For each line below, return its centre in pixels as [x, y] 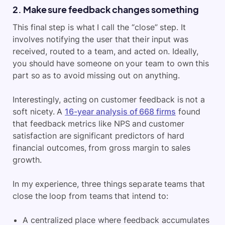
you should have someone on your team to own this [111, 64]
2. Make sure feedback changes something [106, 10]
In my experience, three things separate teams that [109, 184]
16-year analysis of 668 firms [120, 112]
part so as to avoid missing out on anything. [96, 76]
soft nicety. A [39, 112]
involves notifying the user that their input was [100, 39]
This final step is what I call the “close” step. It [99, 27]
